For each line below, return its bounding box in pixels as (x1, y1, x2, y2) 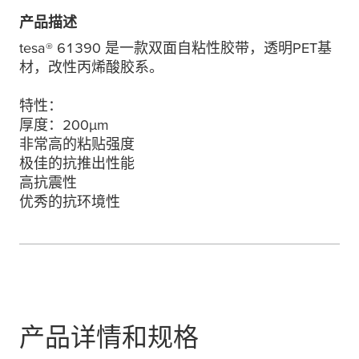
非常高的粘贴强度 (19, 135, 135, 152)
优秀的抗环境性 (19, 193, 120, 210)
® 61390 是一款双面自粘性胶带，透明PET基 (46, 39, 332, 56)
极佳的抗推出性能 (19, 155, 135, 171)
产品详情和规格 (19, 323, 199, 351)
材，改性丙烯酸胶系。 (19, 58, 163, 75)
